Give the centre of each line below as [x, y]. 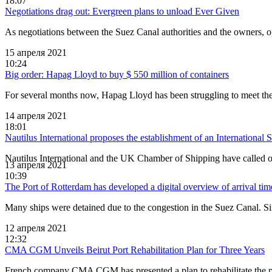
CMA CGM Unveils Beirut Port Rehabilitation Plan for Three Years [135, 250]
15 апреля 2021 [36, 52]
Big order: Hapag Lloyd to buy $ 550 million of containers [117, 74]
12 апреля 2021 [36, 228]
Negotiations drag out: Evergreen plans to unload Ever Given [122, 11]
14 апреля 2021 [36, 115]
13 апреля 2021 [36, 165]
